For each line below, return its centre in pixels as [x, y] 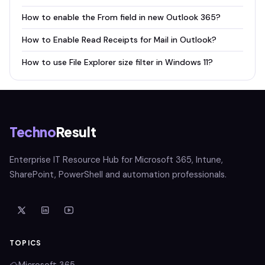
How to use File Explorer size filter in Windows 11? [117, 62]
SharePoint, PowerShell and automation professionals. [118, 174]
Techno [33, 132]
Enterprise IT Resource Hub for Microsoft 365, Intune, [116, 160]
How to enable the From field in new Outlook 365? [121, 17]
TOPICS [26, 243]
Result [76, 132]
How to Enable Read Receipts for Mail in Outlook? [119, 40]
